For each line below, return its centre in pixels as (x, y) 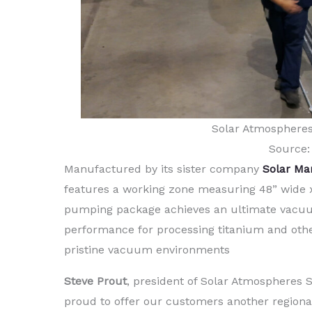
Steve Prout (95, 281)
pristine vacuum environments (147, 250)
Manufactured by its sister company (163, 169)
